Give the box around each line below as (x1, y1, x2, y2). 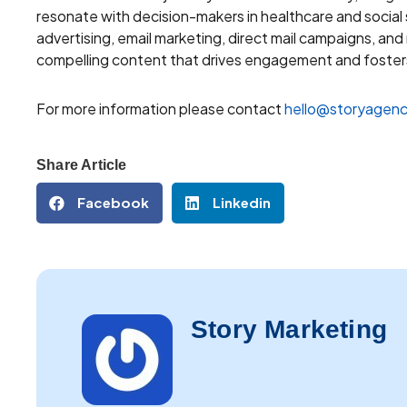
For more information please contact (36, 98, 284, 118)
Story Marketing (191, 314, 387, 343)
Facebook (77, 194, 149, 212)
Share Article (36, 156, 127, 173)
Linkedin (213, 194, 271, 212)
